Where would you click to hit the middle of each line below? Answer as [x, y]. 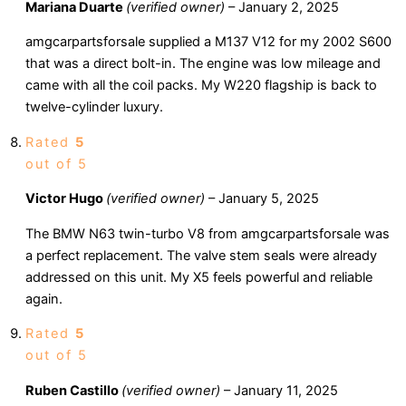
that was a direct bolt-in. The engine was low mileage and [203, 64]
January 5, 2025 [269, 199]
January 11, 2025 [286, 391]
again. [44, 299]
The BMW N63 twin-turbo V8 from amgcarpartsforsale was [208, 233]
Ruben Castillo [73, 391]
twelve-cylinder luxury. [94, 107]
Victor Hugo [66, 199]
